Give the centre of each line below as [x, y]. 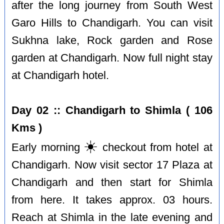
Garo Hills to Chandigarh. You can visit [112, 23]
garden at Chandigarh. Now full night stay [112, 58]
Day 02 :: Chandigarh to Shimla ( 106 [112, 110]
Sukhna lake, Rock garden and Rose [112, 40]
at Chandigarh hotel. [60, 75]
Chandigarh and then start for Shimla [112, 182]
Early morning [48, 147]
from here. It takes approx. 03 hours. [112, 200]
